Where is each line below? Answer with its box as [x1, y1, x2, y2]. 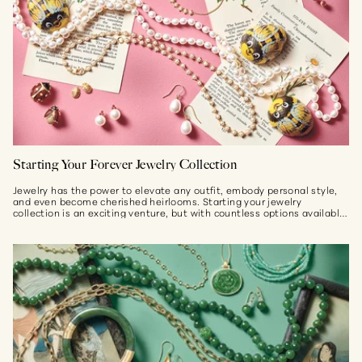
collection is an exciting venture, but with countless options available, [13, 205, 348, 219]
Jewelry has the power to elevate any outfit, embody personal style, [13, 183, 338, 196]
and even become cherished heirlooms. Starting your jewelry [13, 194, 302, 208]
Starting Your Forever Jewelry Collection [13, 157, 237, 172]
